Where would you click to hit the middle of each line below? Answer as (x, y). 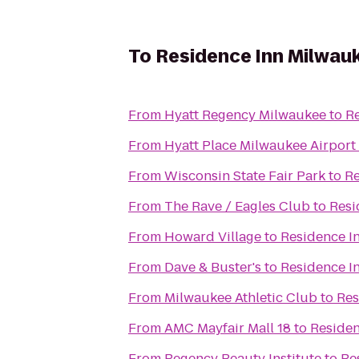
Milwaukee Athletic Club (241, 298)
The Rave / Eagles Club (237, 206)
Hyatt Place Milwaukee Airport (260, 145)
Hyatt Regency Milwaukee (245, 115)
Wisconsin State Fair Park (245, 176)
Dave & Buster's (213, 267)
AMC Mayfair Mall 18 (228, 328)
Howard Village (213, 237)
